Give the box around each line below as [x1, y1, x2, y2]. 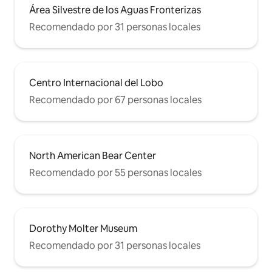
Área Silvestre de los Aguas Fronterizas [29, 4, 201, 17]
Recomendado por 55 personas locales [29, 166, 202, 180]
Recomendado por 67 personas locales [29, 93, 202, 107]
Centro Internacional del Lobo [29, 76, 163, 90]
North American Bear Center [29, 149, 156, 163]
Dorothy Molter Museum [29, 222, 137, 236]
